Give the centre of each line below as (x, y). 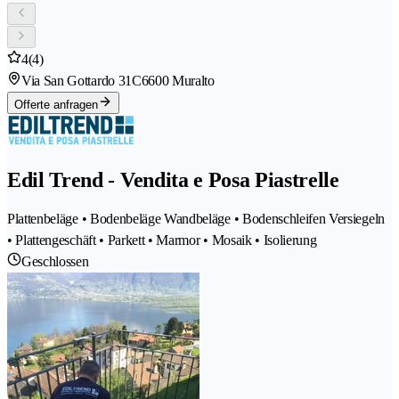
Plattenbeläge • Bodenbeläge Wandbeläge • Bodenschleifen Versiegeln (196, 219)
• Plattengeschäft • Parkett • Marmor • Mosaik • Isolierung (162, 240)
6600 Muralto (178, 81)
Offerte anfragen (56, 105)
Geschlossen (55, 262)
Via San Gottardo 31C (81, 81)
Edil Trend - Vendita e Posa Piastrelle (173, 180)
